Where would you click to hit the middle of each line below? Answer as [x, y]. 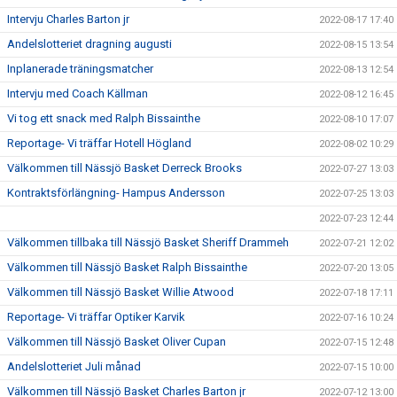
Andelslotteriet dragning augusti [90, 44]
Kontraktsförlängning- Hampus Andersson [116, 193]
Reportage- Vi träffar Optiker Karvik [96, 317]
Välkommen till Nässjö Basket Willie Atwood [121, 292]
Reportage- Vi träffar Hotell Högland [99, 143]
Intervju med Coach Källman [78, 93]
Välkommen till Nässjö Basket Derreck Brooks [125, 168]
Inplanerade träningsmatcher [80, 69]
